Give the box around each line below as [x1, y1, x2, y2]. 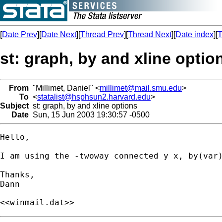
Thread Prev [80, 30, 124, 39]
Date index [175, 30, 214, 39]
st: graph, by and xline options [29, 101, 137, 110]
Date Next [41, 30, 76, 39]
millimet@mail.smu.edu [100, 83, 182, 92]
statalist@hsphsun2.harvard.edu [37, 92, 151, 101]
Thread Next [128, 30, 171, 39]
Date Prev [2, 30, 37, 39]
